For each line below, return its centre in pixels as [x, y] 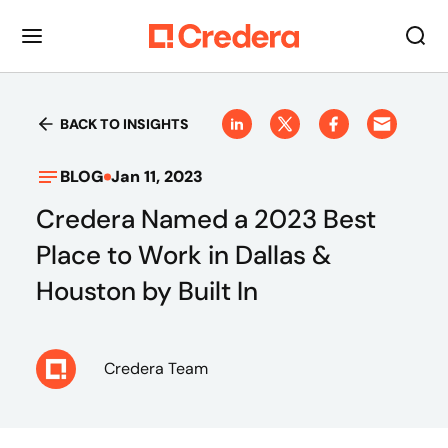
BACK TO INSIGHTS [124, 124]
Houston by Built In [147, 291]
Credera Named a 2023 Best [206, 219]
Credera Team [156, 368]
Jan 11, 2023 [157, 176]
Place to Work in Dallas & [183, 255]
